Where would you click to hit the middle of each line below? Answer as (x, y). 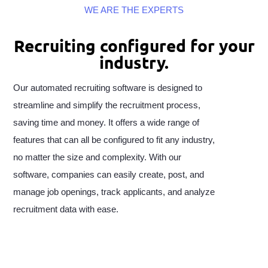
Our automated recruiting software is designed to (108, 88)
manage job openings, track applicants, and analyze (114, 192)
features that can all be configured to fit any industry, (114, 140)
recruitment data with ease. (66, 209)
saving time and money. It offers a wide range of (106, 122)
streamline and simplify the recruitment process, (107, 105)
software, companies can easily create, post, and (109, 174)
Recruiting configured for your (134, 45)
